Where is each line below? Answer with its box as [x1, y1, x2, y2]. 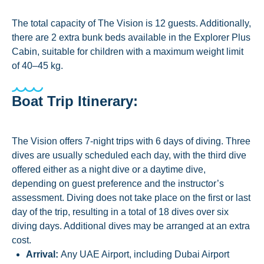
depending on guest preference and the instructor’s [12, 179, 224, 189]
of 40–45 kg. [12, 61, 63, 71]
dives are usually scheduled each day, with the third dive [12, 150, 246, 160]
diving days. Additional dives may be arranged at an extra [12, 221, 250, 231]
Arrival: [26, 249, 61, 259]
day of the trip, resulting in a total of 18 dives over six [12, 207, 229, 217]
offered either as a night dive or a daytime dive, [12, 164, 206, 174]
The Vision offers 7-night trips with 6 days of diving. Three [12, 136, 250, 146]
